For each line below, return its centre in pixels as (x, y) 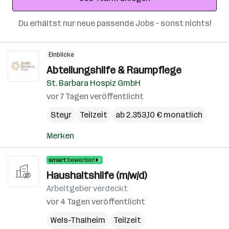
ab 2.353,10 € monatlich (159, 115)
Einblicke (61, 55)
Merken (60, 136)
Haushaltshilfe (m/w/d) (97, 175)
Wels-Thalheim (78, 220)
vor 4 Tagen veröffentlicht (96, 202)
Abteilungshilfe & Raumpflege (114, 70)
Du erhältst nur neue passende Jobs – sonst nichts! (114, 23)
